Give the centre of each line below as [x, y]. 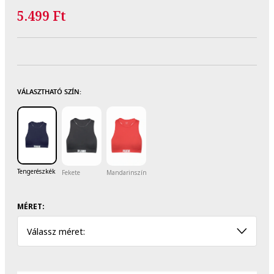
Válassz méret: [56, 231]
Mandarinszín [127, 173]
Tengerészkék [36, 172]
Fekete [71, 173]
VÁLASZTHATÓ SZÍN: [49, 91]
